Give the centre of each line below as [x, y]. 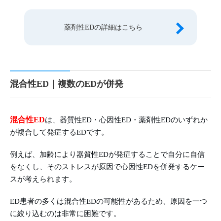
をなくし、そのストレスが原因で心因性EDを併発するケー [107, 167]
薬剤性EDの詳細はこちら [103, 28]
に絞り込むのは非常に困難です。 [65, 214]
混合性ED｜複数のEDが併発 [67, 84]
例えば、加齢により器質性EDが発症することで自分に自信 [107, 155]
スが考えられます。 [43, 179]
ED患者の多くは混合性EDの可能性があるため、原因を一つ [109, 202]
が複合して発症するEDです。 [59, 132]
